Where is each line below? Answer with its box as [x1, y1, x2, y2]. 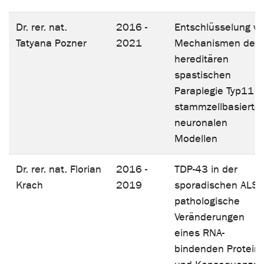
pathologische [174, 194, 240, 207]
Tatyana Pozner [16, 37, 87, 49]
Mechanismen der [174, 37, 259, 49]
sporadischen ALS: [174, 179, 261, 192]
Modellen [174, 132, 217, 145]
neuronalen [174, 116, 227, 129]
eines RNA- [174, 226, 225, 239]
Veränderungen [174, 210, 245, 223]
